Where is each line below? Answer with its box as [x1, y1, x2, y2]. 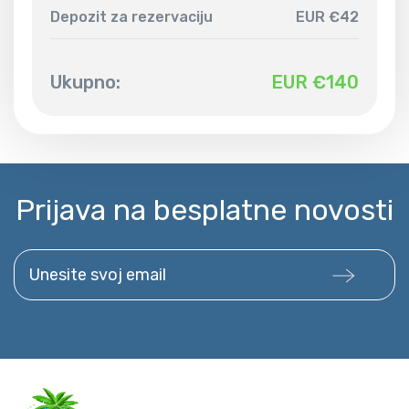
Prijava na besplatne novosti [16, 193, 393, 228]
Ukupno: [50, 71, 121, 94]
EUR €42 [296, 8, 359, 26]
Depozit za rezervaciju [50, 8, 213, 26]
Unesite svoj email [14, 251, 139, 269]
